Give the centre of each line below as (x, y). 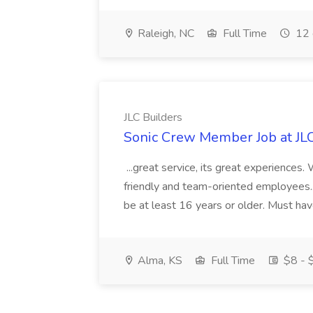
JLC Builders (153, 117)
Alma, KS (159, 261)
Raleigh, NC (165, 34)
